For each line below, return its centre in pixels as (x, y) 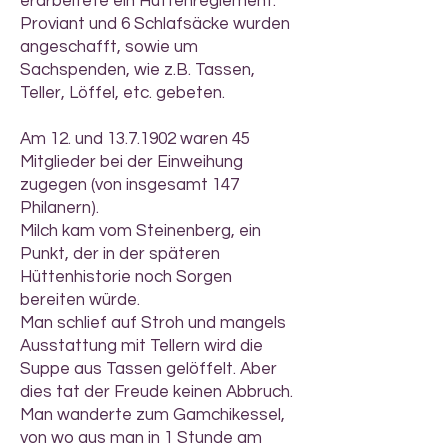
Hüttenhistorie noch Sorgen (126, 277)
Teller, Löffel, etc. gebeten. (122, 93)
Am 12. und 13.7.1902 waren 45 (135, 139)
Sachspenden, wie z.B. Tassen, (137, 70)
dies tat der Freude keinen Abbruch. (156, 392)
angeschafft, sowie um (109, 47)
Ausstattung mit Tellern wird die (141, 346)
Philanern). (59, 208)
